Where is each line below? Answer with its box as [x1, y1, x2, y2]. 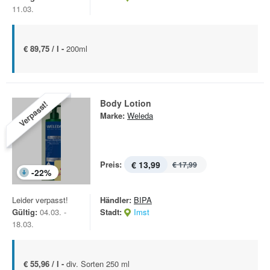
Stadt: [100, 206, 122, 218]
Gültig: [12, 206, 37, 218]
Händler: [100, 194, 131, 206]
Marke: [100, 110, 125, 121]
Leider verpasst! [12, 194, 68, 206]
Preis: [100, 159, 122, 170]
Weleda [127, 110, 153, 121]
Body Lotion [100, 97, 151, 109]
